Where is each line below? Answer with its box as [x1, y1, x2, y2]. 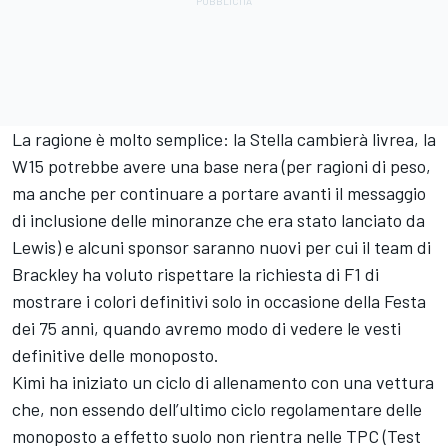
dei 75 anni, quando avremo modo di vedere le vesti [12, 317, 401, 340]
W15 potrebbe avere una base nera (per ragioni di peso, [12, 155, 431, 178]
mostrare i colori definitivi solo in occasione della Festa [12, 290, 426, 313]
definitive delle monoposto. [12, 344, 219, 367]
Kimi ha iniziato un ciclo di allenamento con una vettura [12, 371, 434, 394]
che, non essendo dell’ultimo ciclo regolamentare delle [12, 398, 422, 421]
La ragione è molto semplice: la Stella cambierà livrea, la [12, 128, 436, 151]
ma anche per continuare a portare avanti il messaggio [12, 182, 426, 205]
